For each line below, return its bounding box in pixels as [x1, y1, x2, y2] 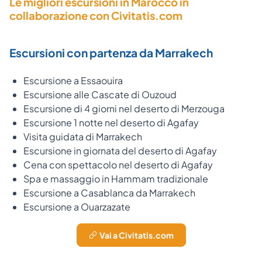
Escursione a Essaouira [23, 74, 123, 87]
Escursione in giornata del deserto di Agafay [23, 144, 217, 157]
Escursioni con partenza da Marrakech [9, 45, 213, 60]
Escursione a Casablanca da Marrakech [23, 186, 195, 199]
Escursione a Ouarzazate [23, 200, 130, 213]
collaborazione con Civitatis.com [9, 8, 182, 22]
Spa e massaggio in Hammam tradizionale [23, 172, 208, 185]
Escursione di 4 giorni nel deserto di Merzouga [23, 102, 225, 115]
